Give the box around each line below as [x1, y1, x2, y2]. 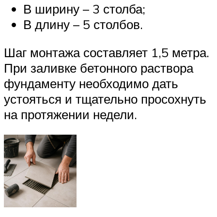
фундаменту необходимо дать [4, 75, 178, 91]
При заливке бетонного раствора [4, 60, 193, 76]
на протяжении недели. [4, 106, 137, 122]
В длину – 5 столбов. [23, 16, 143, 32]
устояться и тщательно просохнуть [4, 91, 206, 107]
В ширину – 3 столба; [23, 1, 145, 17]
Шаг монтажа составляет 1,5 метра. [4, 44, 209, 60]
